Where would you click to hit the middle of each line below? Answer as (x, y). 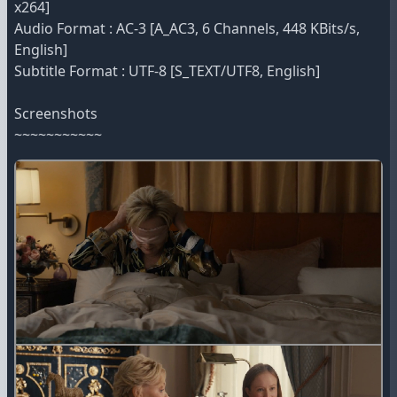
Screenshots (56, 113)
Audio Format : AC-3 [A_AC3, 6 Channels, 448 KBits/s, (187, 28)
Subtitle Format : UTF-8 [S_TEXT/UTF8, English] (167, 71)
